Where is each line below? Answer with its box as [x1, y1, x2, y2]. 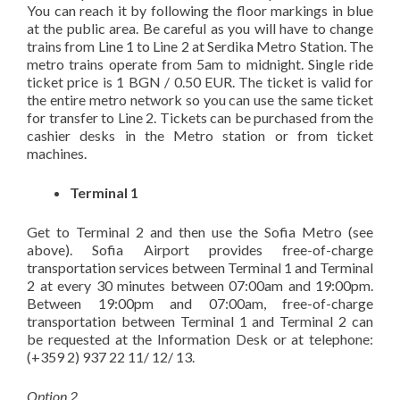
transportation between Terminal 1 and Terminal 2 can [27, 312, 373, 329]
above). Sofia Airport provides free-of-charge [27, 241, 373, 258]
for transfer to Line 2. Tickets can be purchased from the [27, 109, 373, 126]
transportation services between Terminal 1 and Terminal [27, 259, 373, 276]
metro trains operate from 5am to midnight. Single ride [27, 55, 373, 72]
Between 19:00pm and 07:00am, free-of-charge [27, 295, 373, 312]
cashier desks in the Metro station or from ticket [27, 127, 373, 144]
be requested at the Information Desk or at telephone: [27, 330, 373, 347]
